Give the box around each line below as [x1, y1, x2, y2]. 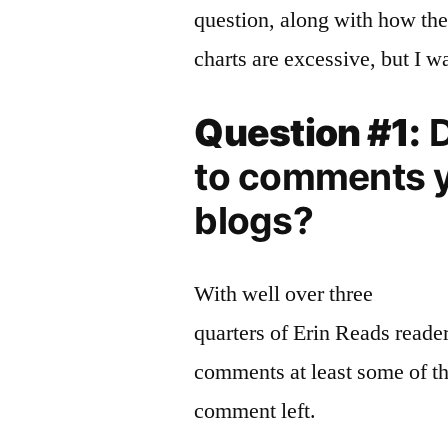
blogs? [194, 198, 313, 243]
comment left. [194, 397, 317, 425]
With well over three [194, 280, 374, 308]
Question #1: [194, 110, 421, 155]
